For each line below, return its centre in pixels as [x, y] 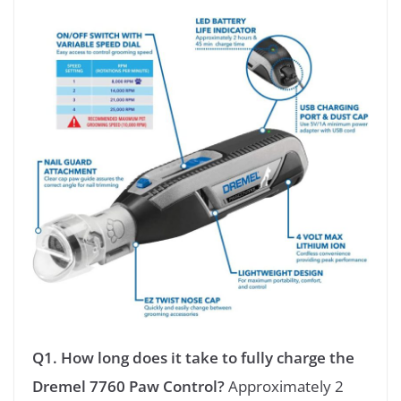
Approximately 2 [286, 386]
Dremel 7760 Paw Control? [130, 386]
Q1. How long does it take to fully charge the [193, 357]
